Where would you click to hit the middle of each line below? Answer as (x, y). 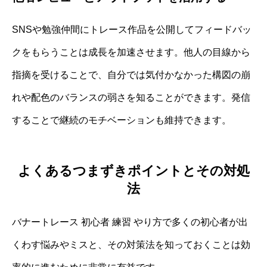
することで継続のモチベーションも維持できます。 (122, 120)
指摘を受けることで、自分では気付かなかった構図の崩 (131, 75)
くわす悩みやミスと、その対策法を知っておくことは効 (131, 244)
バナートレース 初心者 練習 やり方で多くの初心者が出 (130, 222)
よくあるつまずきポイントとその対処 (133, 170)
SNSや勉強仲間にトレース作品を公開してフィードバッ (132, 30)
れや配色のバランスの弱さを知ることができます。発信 (131, 98)
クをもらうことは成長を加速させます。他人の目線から (131, 52)
